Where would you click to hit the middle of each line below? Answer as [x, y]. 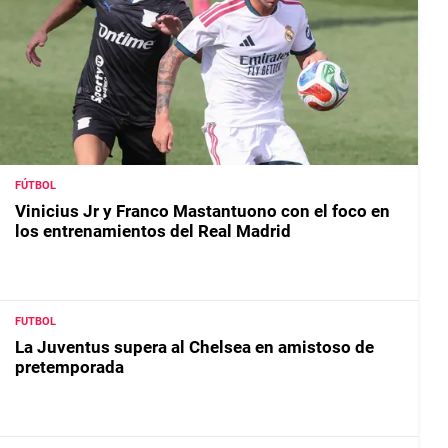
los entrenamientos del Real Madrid [153, 231]
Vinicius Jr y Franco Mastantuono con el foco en [202, 211]
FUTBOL [35, 322]
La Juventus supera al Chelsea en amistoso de [194, 347]
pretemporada [69, 367]
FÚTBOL [35, 186]
